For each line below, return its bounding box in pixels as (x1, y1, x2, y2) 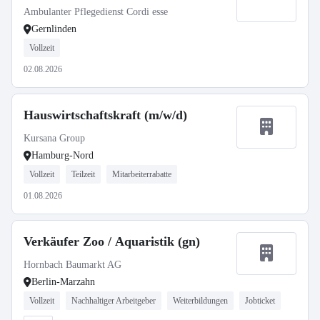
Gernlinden (31, 24, 76, 34)
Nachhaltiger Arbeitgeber (71, 296, 156, 306)
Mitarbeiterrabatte (112, 169, 171, 179)
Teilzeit (71, 169, 95, 179)
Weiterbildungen (173, 296, 228, 306)
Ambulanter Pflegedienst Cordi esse (24, 6, 168, 17)
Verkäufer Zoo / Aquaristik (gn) (24, 234, 200, 249)
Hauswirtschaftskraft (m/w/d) (24, 108, 187, 122)
